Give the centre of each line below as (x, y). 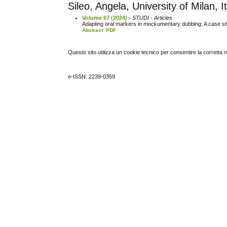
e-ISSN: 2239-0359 (92, 77)
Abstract (93, 30)
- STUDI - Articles (150, 17)
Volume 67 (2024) (105, 17)
